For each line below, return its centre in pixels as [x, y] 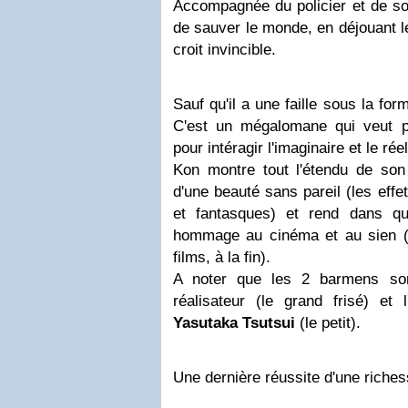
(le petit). [328, 323]
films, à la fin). [222, 258]
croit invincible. [224, 50]
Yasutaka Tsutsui [234, 323]
